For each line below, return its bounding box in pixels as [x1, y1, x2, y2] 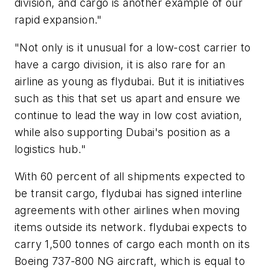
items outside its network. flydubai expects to [15, 221, 247, 234]
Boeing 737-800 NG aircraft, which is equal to [15, 255, 245, 268]
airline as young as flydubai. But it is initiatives [15, 74, 245, 88]
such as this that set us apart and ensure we [15, 91, 241, 105]
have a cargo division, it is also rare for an [15, 57, 225, 71]
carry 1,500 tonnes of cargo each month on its [15, 238, 250, 251]
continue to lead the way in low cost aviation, [15, 108, 243, 122]
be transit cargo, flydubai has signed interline [15, 187, 243, 200]
